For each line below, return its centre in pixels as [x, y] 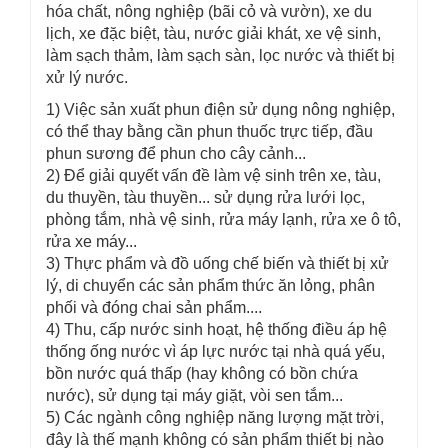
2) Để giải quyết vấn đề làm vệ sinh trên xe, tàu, [213, 175]
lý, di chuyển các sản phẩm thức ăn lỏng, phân [210, 285]
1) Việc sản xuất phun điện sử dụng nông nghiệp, [220, 109]
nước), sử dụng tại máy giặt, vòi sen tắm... [194, 395]
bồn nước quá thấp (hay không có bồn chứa [202, 373]
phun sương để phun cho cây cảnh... [176, 153]
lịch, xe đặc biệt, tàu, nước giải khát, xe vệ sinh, [213, 33]
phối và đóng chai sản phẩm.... [154, 307]
